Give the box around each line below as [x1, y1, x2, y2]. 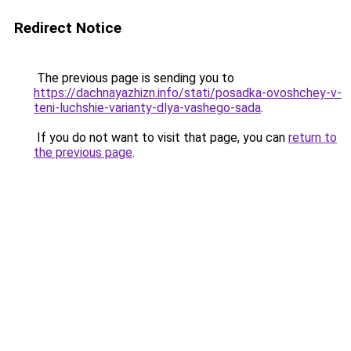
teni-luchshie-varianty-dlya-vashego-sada [34, 100, 261, 115]
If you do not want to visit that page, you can [34, 130, 288, 145]
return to [288, 130, 337, 145]
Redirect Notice [14, 19, 121, 37]
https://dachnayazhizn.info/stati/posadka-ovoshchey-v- [34, 85, 342, 100]
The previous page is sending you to [34, 71, 234, 85]
